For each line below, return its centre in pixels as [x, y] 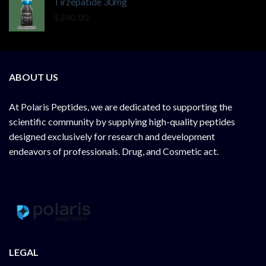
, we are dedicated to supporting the [160, 107]
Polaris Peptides [54, 107]
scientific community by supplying [79, 122]
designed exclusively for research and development [112, 137]
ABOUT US [34, 77]
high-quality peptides [192, 122]
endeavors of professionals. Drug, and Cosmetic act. [114, 151]
